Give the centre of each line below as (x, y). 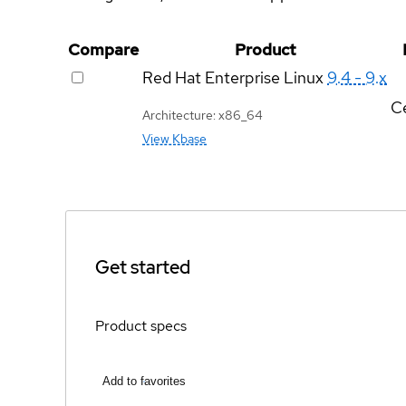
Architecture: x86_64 (203, 115)
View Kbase (174, 138)
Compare (103, 49)
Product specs (141, 325)
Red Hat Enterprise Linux (233, 77)
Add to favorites (144, 381)
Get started (143, 267)
